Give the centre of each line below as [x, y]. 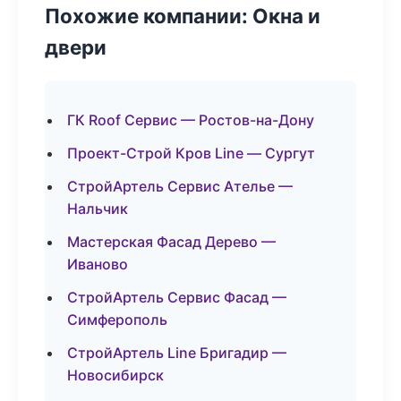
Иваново [98, 264]
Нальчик [98, 209]
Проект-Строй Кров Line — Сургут [191, 153]
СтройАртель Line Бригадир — [177, 353]
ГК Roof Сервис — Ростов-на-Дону [191, 120]
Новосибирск [115, 375]
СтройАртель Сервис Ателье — [180, 186]
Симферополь [117, 320]
